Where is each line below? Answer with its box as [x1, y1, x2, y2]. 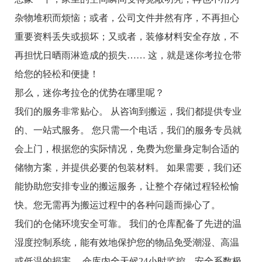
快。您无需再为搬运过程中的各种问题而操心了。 [15, 199, 220, 210]
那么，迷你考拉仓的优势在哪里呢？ [15, 87, 164, 98]
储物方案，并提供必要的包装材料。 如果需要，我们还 [15, 162, 242, 173]
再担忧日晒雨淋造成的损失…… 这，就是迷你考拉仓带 [15, 50, 242, 60]
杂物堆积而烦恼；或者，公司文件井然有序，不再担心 [15, 12, 239, 23]
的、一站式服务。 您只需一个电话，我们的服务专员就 [15, 125, 242, 135]
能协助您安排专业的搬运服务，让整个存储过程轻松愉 [15, 181, 239, 191]
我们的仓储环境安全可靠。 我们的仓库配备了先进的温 [15, 218, 242, 229]
